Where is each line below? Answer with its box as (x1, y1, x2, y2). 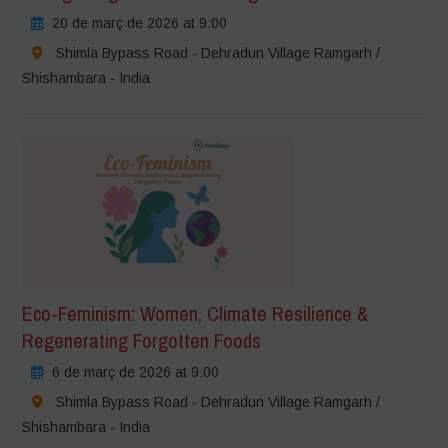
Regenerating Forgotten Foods (22, 326, 262, 354)
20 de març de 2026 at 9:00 (52, 14, 228, 31)
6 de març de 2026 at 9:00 (52, 363, 220, 380)
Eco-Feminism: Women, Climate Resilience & (22, 299, 369, 327)
